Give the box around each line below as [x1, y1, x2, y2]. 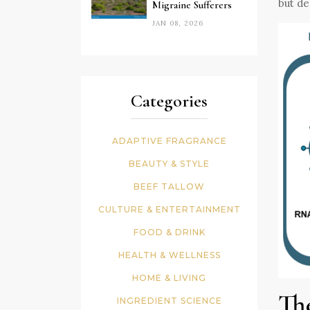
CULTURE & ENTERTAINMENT [98, 204, 241, 215]
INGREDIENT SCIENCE [116, 295, 222, 307]
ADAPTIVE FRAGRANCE [111, 136, 227, 147]
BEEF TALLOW [134, 181, 205, 192]
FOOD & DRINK [133, 227, 206, 238]
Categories [131, 90, 208, 112]
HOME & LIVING [132, 273, 206, 284]
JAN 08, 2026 [152, 19, 203, 28]
